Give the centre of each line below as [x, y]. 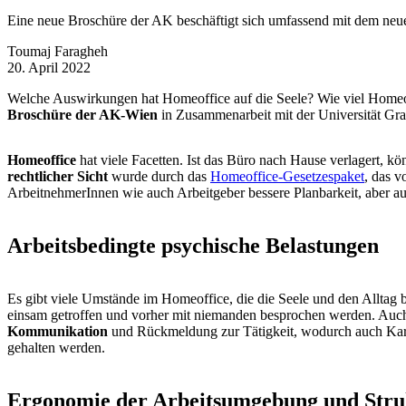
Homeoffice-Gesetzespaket [287, 177]
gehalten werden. [63, 348]
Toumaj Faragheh [58, 52]
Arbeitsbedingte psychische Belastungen [193, 246]
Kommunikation [58, 332]
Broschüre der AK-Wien [82, 115]
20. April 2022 [49, 68]
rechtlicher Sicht [58, 177]
